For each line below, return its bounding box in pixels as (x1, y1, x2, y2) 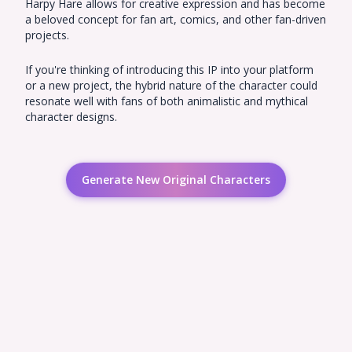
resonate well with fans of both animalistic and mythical (25, 93, 308, 108)
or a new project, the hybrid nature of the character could (25, 78, 317, 93)
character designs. (25, 109, 117, 124)
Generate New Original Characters (82, 172, 270, 187)
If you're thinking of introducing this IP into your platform (25, 62, 313, 77)
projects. (25, 27, 69, 42)
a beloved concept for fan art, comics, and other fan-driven (25, 12, 326, 27)
